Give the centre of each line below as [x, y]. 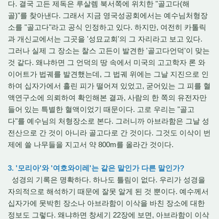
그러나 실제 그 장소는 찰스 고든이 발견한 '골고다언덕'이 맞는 [109, 51]
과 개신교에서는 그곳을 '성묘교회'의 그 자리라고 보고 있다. [105, 39]
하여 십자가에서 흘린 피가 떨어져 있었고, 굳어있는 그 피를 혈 [109, 86]
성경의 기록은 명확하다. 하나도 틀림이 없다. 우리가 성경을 [107, 180]
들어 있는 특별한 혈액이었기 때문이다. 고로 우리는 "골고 [101, 109]
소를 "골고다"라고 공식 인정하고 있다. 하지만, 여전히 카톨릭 [107, 27]
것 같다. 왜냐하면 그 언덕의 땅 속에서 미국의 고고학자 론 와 [107, 62]
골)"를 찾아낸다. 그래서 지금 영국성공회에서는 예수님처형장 [108, 15]
